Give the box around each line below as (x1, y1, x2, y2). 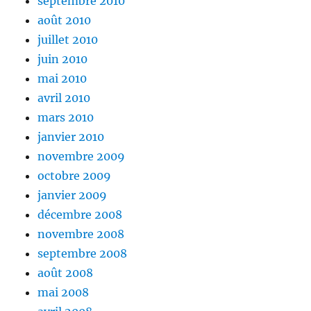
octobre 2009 (37, 169, 112, 183)
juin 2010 (37, 52, 88, 67)
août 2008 (37, 266, 94, 280)
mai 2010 (37, 72, 87, 86)
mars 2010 (37, 110, 94, 125)
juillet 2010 (37, 33, 99, 47)
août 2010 (37, 13, 92, 28)
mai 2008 (37, 285, 90, 300)
